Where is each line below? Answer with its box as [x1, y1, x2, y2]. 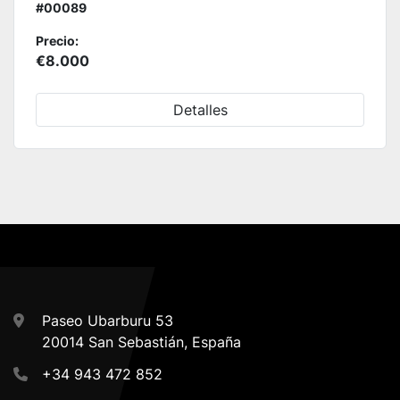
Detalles [172, 101, 228, 120]
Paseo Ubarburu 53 [42, 312, 173, 330]
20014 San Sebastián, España [42, 333, 241, 352]
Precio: [36, 33, 79, 49]
